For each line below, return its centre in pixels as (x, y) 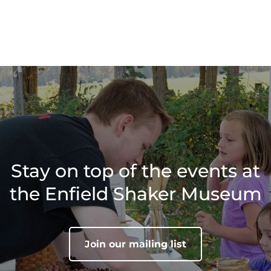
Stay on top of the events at (135, 171)
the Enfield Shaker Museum (135, 194)
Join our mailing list (135, 244)
